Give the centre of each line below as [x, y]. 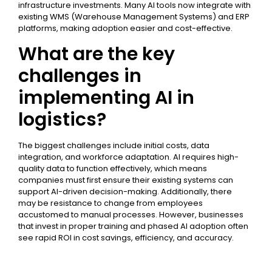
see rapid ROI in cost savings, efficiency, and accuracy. [126, 238]
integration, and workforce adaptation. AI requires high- [128, 157]
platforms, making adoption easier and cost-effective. [125, 28]
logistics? [62, 120]
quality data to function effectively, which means [113, 168]
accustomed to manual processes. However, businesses [131, 215]
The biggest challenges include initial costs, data [114, 145]
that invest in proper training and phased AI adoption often [133, 226]
